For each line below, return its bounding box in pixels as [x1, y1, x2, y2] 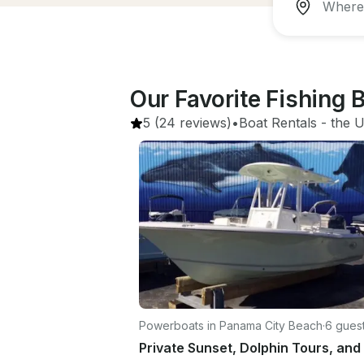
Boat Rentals [239, 115, 317, 131]
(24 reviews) [150, 115, 232, 131]
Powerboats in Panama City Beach [139, 318, 323, 332]
